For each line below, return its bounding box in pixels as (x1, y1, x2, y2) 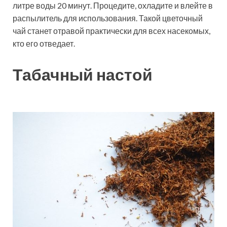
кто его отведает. (13, 38, 75, 48)
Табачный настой (13, 64, 153, 85)
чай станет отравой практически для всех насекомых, (13, 25, 210, 35)
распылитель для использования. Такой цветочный (13, 13, 203, 23)
